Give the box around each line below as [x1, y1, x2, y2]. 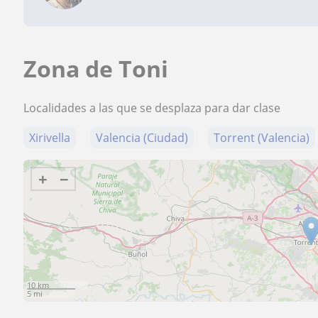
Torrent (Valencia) [214, 130, 310, 146]
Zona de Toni [23, 53, 169, 84]
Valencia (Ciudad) [96, 130, 189, 146]
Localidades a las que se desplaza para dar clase [23, 100, 281, 116]
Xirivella [29, 130, 71, 146]
